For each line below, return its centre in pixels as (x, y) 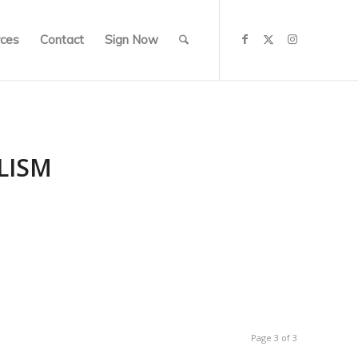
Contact (62, 40)
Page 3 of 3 (274, 338)
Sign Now (132, 40)
